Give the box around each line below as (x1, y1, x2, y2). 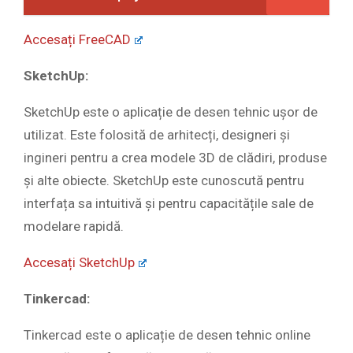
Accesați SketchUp (24, 255, 135, 271)
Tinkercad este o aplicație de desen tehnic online (24, 327, 310, 344)
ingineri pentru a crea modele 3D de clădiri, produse (24, 150, 327, 166)
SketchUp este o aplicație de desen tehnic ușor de (24, 104, 318, 121)
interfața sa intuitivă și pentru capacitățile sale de (24, 195, 314, 212)
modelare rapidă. (24, 218, 124, 235)
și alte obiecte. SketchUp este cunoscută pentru (24, 173, 304, 189)
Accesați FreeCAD (24, 32, 131, 48)
